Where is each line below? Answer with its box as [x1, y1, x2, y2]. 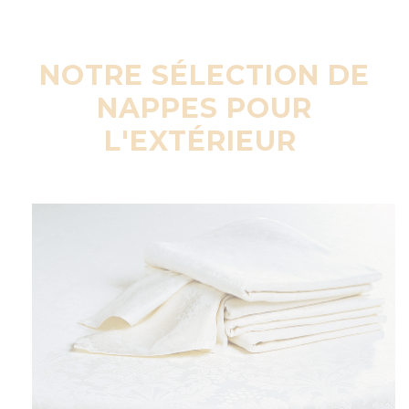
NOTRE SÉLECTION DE [39, 58, 370, 93]
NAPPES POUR [97, 91, 312, 126]
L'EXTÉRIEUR [104, 124, 305, 159]
